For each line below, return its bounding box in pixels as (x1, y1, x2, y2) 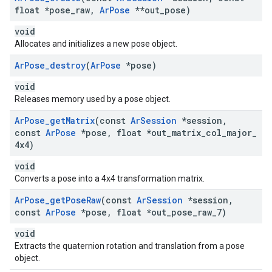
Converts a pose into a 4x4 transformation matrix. (15, 174, 205, 183)
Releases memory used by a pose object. (15, 94, 171, 104)
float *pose (15, 4, 70, 16)
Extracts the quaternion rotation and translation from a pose (15, 241, 245, 251)
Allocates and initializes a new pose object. (15, 39, 177, 49)
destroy (50, 59, 86, 71)
